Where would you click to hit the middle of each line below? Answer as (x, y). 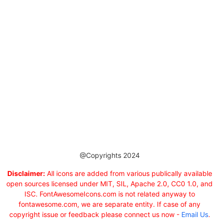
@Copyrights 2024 (109, 155)
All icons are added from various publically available (128, 173)
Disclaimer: (26, 173)
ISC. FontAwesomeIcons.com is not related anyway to (109, 194)
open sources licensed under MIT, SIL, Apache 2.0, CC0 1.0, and (109, 184)
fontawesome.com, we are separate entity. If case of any (109, 204)
